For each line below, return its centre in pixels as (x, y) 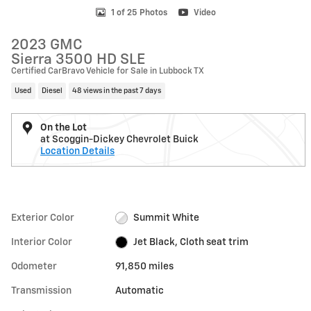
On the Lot (64, 127)
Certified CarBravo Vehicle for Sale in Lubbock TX (108, 71)
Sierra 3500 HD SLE (78, 60)
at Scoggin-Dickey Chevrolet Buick (119, 139)
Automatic (140, 291)
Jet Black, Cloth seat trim (191, 242)
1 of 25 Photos (139, 13)
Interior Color (42, 242)
